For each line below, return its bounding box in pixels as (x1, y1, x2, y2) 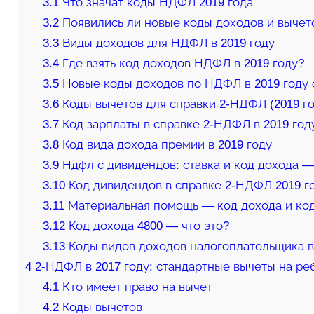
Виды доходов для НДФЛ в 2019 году (59, 36, 275, 50)
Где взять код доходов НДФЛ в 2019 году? (59, 57, 305, 71)
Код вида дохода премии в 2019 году (59, 138, 273, 152)
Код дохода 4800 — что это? (65, 219, 230, 233)
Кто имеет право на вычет (59, 280, 213, 294)
